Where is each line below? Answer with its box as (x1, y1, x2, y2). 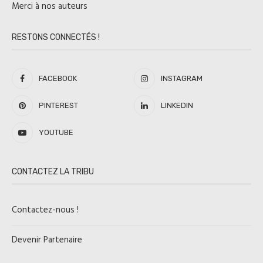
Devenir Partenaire (12, 232, 82, 247)
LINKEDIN (161, 100, 194, 110)
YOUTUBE (39, 127, 73, 137)
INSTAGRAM (161, 73, 203, 83)
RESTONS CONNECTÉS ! (12, 32, 100, 42)
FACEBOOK (39, 73, 77, 83)
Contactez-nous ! (12, 203, 79, 217)
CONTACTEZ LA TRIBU (12, 166, 94, 177)
